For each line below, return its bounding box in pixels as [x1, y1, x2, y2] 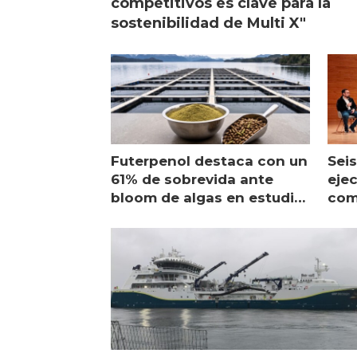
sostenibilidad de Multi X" [111, 14, 307, 32]
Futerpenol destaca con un [111, 152, 308, 169]
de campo [111, 207, 184, 224]
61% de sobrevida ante [111, 171, 274, 187]
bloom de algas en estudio [111, 189, 304, 206]
